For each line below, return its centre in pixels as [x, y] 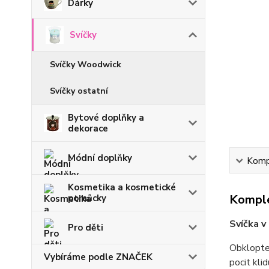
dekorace [88, 128]
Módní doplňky [100, 158]
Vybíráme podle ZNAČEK [98, 257]
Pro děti [86, 227]
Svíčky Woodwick [86, 64]
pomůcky [87, 198]
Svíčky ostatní [79, 91]
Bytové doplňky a [106, 117]
